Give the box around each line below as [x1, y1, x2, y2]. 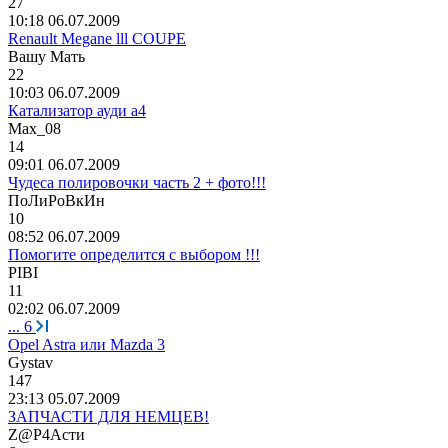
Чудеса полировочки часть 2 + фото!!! [8, 173, 266, 191]
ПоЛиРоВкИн [8, 191, 105, 209]
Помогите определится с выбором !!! [8, 245, 260, 263]
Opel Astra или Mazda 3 [8, 335, 165, 353]
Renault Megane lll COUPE [8, 29, 186, 47]
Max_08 [8, 119, 61, 137]
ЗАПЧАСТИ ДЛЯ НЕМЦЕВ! [8, 407, 209, 425]
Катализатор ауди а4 [8, 101, 146, 119]
